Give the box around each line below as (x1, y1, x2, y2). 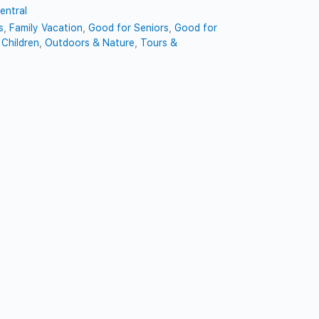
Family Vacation (9, 21, 83, 33)
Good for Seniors (88, 21, 169, 33)
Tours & (140, 36, 178, 48)
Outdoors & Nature (45, 36, 135, 48)
